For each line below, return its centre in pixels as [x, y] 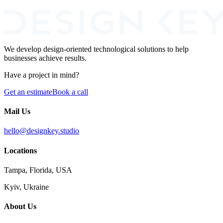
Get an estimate [28, 92]
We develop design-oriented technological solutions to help [96, 49]
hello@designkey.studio [42, 131]
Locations [20, 150]
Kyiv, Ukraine [26, 187]
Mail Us [17, 111]
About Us [20, 207]
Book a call [70, 92]
